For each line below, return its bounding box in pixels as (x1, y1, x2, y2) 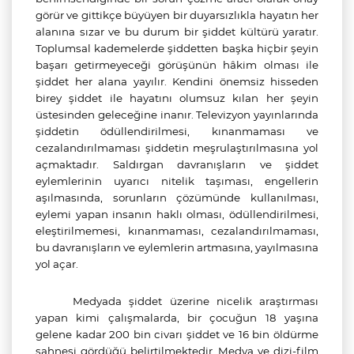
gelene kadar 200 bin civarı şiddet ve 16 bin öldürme (36, 328, 318, 341)
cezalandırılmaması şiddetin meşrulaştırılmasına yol (36, 141, 318, 154)
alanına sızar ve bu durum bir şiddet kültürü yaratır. (36, 25, 318, 38)
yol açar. (36, 258, 78, 270)
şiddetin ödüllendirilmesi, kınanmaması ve (36, 125, 318, 137)
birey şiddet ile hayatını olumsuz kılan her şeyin (36, 92, 318, 104)
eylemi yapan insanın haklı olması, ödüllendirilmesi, (36, 208, 318, 220)
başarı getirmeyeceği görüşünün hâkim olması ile (36, 58, 318, 71)
